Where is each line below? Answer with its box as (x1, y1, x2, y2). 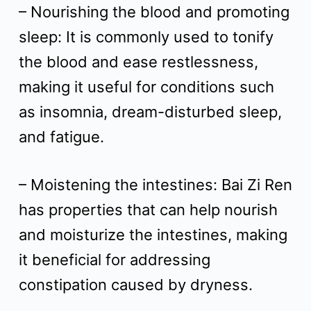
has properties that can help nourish (18, 201, 278, 219)
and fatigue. (18, 128, 104, 146)
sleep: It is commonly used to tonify (18, 28, 274, 46)
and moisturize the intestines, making (18, 226, 287, 244)
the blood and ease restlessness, (18, 53, 258, 71)
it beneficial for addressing (18, 251, 210, 269)
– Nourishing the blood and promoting (18, 3, 289, 21)
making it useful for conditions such (18, 78, 274, 96)
